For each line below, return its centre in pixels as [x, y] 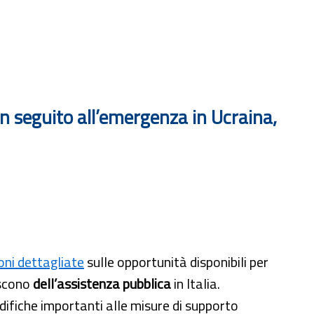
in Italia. [196, 283]
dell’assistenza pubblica [102, 283]
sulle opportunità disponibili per [176, 261]
